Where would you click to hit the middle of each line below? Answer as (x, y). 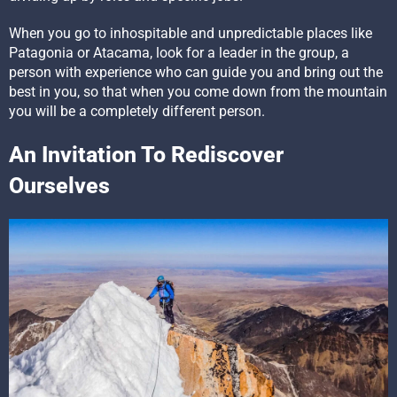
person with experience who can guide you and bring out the (196, 73)
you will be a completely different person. (137, 112)
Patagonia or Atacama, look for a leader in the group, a (179, 53)
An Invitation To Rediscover (146, 155)
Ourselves (59, 186)
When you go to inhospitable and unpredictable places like (191, 34)
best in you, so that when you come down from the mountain (198, 92)
